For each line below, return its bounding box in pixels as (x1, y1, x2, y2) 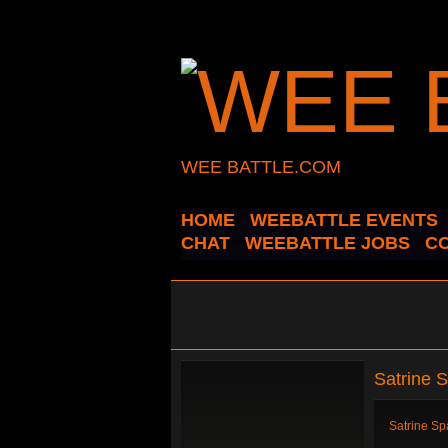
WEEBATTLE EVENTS (250, 210, 438, 230)
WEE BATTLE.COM (181, 157, 341, 177)
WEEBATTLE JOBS (245, 233, 410, 253)
